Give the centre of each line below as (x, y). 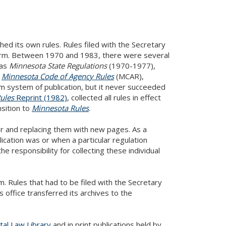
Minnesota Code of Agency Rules (58, 76)
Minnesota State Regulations (58, 65)
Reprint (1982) (41, 97)
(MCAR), (129, 76)
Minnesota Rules (60, 108)
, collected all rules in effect (114, 97)
